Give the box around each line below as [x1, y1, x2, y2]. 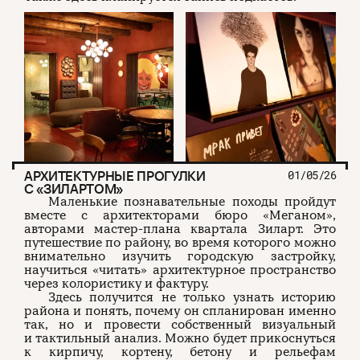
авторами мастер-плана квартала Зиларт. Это [24, 221, 336, 238]
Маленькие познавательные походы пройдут [48, 194, 336, 211]
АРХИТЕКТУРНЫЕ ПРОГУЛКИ [24, 167, 206, 186]
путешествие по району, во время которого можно [24, 235, 336, 252]
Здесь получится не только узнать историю [48, 289, 336, 306]
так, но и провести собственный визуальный [24, 317, 336, 333]
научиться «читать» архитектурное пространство [24, 262, 336, 279]
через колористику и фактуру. [24, 276, 209, 292]
